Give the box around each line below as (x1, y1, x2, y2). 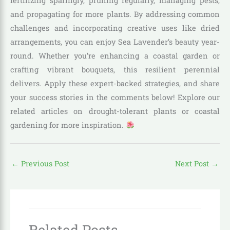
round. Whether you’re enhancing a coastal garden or (10, 50, 220, 61)
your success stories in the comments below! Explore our (10, 92, 220, 102)
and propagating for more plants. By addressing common (10, 9, 220, 19)
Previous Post (19, 159, 69, 169)
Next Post (175, 159, 211, 169)
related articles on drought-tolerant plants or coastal (10, 106, 220, 116)
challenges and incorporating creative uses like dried (10, 23, 220, 33)
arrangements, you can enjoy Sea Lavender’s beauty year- (10, 36, 220, 47)
